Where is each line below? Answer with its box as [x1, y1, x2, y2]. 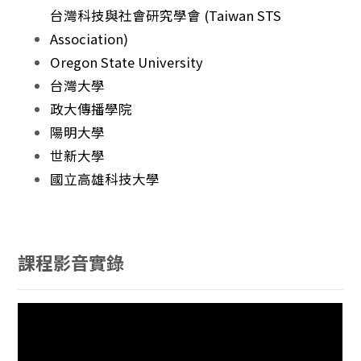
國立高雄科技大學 [50, 168, 160, 189]
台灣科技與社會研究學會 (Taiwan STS [50, 5, 282, 25]
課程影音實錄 [18, 248, 125, 275]
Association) [50, 28, 129, 48]
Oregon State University [50, 52, 204, 72]
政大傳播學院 [50, 98, 133, 118]
